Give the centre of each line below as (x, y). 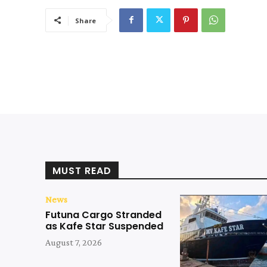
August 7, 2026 (74, 242)
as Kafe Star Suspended (104, 226)
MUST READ (82, 170)
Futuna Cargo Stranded (103, 215)
